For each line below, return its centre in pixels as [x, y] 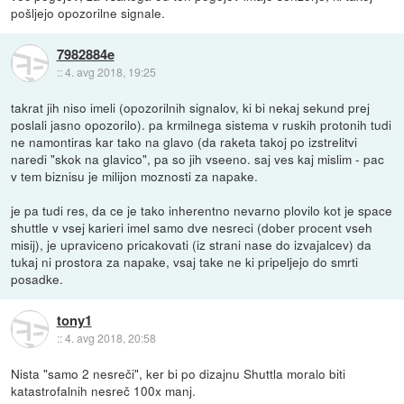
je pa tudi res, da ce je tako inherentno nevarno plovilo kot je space [202, 211]
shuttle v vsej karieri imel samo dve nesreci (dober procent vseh [192, 228]
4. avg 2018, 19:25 [110, 71]
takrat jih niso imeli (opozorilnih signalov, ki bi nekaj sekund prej [191, 108]
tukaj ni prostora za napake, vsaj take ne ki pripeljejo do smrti [185, 262]
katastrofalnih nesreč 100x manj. [104, 391]
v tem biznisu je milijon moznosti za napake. [135, 176]
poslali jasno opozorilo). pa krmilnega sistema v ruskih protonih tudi [202, 125]
